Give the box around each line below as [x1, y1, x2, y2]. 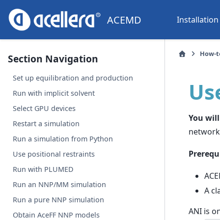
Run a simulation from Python [13, 134, 113, 143]
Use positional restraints [13, 149, 95, 159]
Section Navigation [8, 52, 98, 65]
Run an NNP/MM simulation [13, 180, 107, 189]
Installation [177, 14, 219, 25]
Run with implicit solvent [13, 88, 95, 98]
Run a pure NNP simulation [13, 195, 105, 204]
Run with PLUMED [13, 165, 74, 174]
